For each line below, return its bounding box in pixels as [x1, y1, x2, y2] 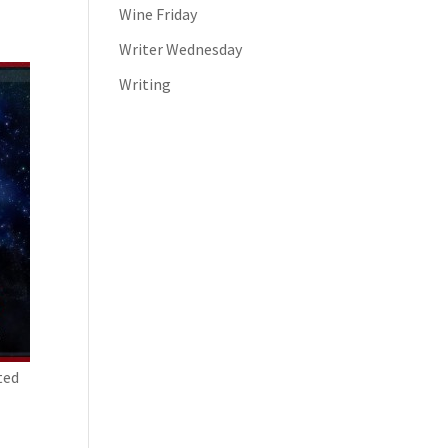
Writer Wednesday [119, 39, 243, 59]
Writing [119, 74, 172, 94]
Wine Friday [119, 4, 198, 24]
